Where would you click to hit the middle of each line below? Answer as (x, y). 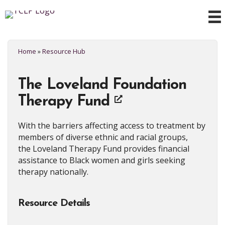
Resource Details (54, 203)
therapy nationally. (53, 172)
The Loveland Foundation (102, 85)
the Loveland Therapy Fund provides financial (104, 148)
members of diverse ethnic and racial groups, (103, 137)
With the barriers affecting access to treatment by (112, 125)
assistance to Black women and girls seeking (102, 160)
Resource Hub (64, 51)
